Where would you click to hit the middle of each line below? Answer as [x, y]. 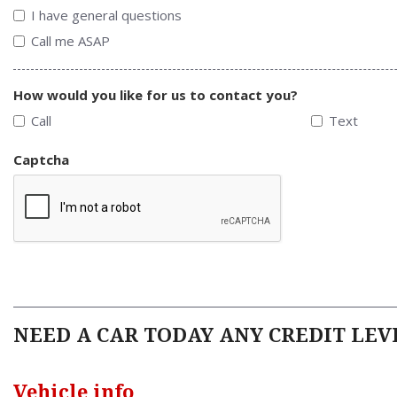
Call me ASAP [70, 41]
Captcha [41, 160]
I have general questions [106, 16]
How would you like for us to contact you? [156, 95]
